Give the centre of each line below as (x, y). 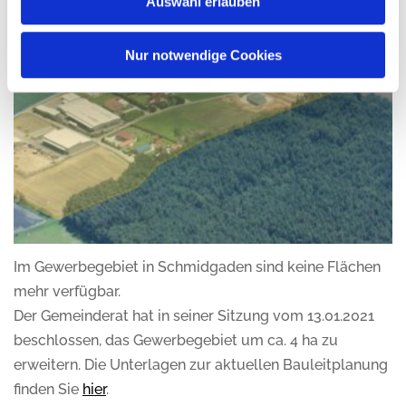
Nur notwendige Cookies (203, 54)
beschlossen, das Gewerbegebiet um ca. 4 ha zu (176, 341)
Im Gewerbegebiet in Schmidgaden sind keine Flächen (197, 267)
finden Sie (48, 390)
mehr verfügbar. (67, 292)
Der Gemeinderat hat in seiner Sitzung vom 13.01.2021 (194, 316)
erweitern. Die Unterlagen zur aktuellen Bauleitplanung (201, 365)
